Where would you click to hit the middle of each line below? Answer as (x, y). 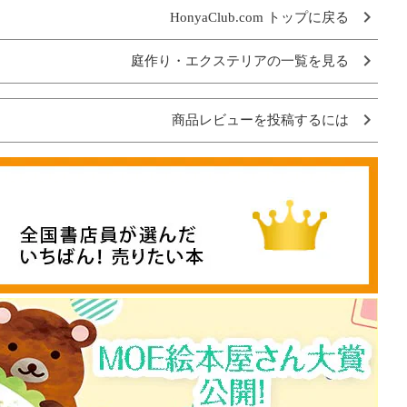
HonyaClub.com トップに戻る (259, 17)
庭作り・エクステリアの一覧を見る (240, 60)
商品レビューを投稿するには (260, 119)
